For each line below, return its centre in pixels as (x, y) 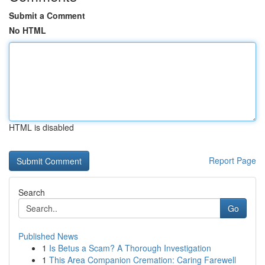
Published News (48, 236)
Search (32, 192)
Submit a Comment (47, 15)
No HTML (28, 30)
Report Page (232, 160)
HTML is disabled (41, 127)
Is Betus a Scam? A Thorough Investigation (130, 248)
